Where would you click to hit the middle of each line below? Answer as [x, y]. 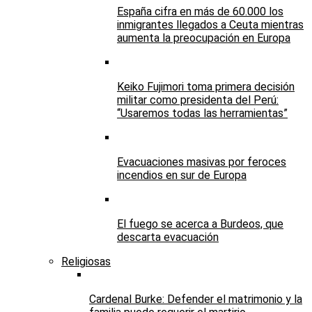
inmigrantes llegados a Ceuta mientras [210, 25]
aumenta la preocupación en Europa [204, 38]
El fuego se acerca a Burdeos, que [200, 224]
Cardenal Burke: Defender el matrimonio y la [196, 299]
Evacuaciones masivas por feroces [202, 162]
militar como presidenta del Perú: [198, 100]
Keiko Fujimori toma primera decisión [206, 87]
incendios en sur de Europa [182, 175]
